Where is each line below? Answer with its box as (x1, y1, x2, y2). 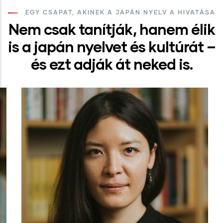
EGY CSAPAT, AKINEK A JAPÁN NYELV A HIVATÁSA (25, 10, 216, 16)
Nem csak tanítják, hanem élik (8, 20, 215, 38)
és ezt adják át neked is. (30, 55, 193, 73)
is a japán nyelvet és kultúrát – (7, 37, 216, 56)
